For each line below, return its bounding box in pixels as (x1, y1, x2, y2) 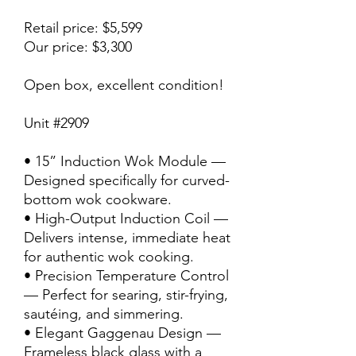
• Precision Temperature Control (24, 267, 229, 284)
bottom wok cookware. (24, 191, 172, 208)
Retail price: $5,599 (24, 19, 142, 37)
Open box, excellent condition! (24, 76, 224, 94)
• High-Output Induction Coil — (24, 210, 228, 227)
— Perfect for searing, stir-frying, (24, 286, 228, 304)
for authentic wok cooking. (24, 248, 194, 265)
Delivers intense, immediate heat (24, 229, 230, 246)
